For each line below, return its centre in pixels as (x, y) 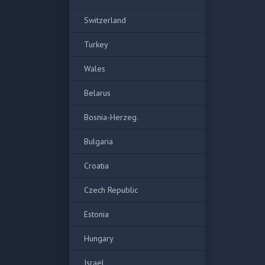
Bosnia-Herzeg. (111, 117)
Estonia (96, 214)
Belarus (97, 93)
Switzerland (105, 20)
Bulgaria (98, 141)
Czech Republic (111, 190)
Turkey (96, 44)
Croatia (96, 166)
